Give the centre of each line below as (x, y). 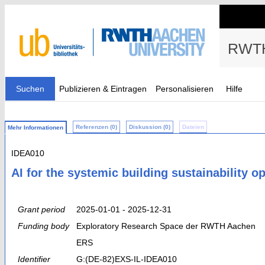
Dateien (193, 127)
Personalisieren (185, 89)
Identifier (34, 259)
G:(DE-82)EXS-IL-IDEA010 (127, 259)
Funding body (43, 226)
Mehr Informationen (35, 127)
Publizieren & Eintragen (103, 89)
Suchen (30, 89)
